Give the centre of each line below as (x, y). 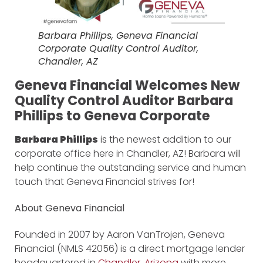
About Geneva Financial (70, 208)
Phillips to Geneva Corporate (112, 116)
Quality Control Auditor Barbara (124, 101)
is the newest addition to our (165, 140)
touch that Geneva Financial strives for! (104, 182)
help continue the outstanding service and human (130, 168)
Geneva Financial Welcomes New (127, 85)
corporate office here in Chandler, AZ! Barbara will (128, 154)
